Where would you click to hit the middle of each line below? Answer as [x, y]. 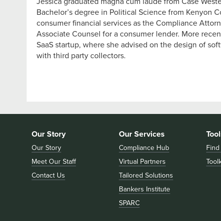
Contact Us [48, 175]
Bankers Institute [144, 189]
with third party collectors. [81, 56]
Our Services [142, 134]
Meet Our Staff [54, 162]
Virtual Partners [142, 162]
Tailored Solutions [146, 175]
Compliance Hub [144, 148]
